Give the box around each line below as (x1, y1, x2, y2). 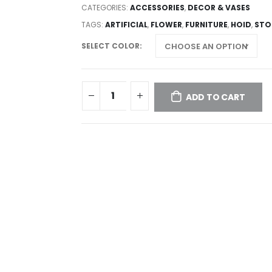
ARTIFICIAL (105, 19, 148, 30)
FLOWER (151, 19, 182, 30)
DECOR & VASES (188, 2, 250, 13)
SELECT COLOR (81, 40, 140, 51)
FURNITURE (185, 19, 228, 30)
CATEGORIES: (81, 2, 130, 13)
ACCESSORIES (130, 2, 185, 13)
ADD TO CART (185, 91, 245, 104)
